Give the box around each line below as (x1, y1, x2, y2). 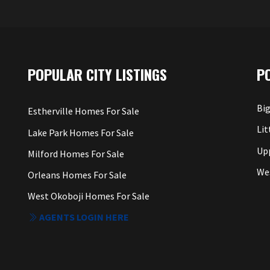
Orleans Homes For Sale (28, 169, 127, 181)
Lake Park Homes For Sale (28, 126, 134, 139)
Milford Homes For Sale (28, 147, 124, 160)
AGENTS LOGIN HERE (37, 211, 129, 224)
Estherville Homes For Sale (28, 105, 139, 118)
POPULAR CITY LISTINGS (28, 63, 167, 86)
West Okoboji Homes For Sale (28, 190, 149, 202)
